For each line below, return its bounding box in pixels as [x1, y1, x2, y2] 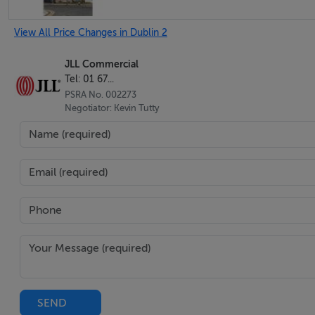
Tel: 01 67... [65, 73, 114, 85]
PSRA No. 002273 [65, 89, 136, 100]
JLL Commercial [65, 58, 139, 70]
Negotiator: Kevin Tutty [65, 103, 160, 113]
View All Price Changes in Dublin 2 [14, 27, 167, 39]
